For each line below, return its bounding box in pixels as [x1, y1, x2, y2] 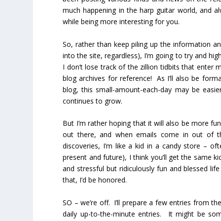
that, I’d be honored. [63, 175, 127, 185]
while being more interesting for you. [63, 17, 180, 27]
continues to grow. [63, 96, 123, 106]
